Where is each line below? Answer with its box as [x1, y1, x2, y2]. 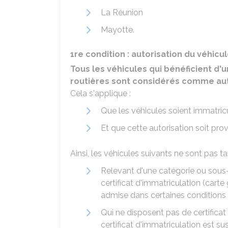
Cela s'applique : [70, 89, 131, 98]
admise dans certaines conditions [101, 190, 226, 200]
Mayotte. [101, 25, 134, 35]
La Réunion [101, 8, 143, 17]
